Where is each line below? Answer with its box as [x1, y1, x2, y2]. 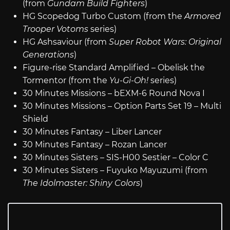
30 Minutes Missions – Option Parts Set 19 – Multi [22, 101, 221, 111]
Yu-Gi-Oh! [109, 75, 148, 86]
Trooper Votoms [22, 24, 88, 34]
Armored [184, 11, 221, 22]
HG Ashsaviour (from [22, 37, 109, 47]
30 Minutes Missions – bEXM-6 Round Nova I [22, 88, 205, 99]
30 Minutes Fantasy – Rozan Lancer [22, 140, 167, 150]
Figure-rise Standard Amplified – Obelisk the [22, 63, 205, 73]
